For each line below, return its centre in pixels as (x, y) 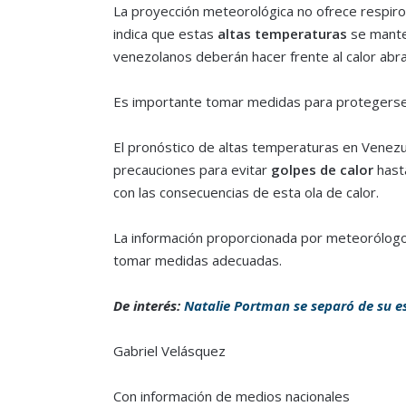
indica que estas (165, 34)
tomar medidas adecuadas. (197, 261)
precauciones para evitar (192, 170)
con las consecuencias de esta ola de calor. (246, 193)
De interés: (148, 306)
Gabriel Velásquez (169, 351)
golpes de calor (322, 170)
